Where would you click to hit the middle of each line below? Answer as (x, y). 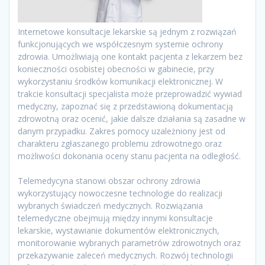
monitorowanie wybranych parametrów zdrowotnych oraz (129, 243)
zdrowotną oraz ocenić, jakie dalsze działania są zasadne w (132, 119)
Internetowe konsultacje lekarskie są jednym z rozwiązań (127, 32)
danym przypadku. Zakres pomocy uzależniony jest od (122, 131)
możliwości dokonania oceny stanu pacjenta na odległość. (129, 156)
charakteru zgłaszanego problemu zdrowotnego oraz (120, 144)
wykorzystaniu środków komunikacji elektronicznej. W (120, 82)
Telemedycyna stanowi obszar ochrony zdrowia (109, 181)
